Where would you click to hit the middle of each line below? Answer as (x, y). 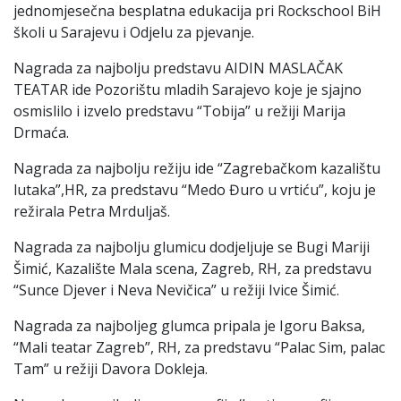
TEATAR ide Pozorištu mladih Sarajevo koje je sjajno (188, 89)
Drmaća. (41, 132)
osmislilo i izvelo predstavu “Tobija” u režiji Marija (179, 111)
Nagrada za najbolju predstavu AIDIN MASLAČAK (178, 68)
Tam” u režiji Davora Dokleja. (111, 368)
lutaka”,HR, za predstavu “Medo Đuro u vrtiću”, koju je (195, 189)
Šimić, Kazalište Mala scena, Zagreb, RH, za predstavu (192, 268)
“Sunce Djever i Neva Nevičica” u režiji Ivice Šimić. (176, 290)
